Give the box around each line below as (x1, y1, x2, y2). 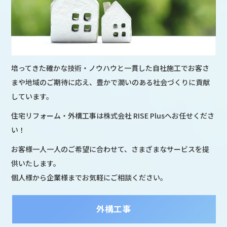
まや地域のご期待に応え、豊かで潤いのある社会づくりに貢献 (11, 77, 210, 88)
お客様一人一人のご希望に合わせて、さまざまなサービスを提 (11, 144, 210, 155)
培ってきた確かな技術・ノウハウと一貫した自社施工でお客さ (11, 63, 210, 73)
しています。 (11, 91, 54, 102)
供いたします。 (11, 158, 61, 169)
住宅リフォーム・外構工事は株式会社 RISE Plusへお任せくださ (11, 110, 215, 121)
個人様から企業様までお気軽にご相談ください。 (11, 172, 168, 183)
